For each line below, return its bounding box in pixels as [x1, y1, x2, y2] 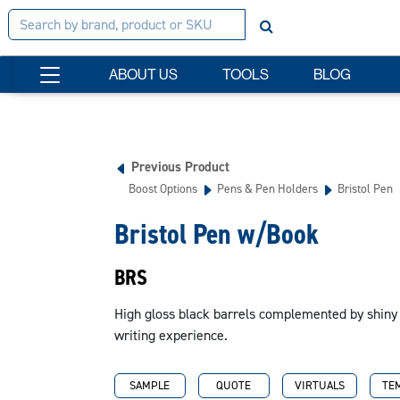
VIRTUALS [294, 378, 345, 393]
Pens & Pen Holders [216, 180, 318, 196]
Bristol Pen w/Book [113, 215, 319, 253]
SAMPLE [129, 378, 170, 393]
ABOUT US [109, 65, 178, 83]
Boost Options [128, 180, 197, 196]
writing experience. [113, 326, 228, 345]
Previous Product [130, 158, 229, 176]
